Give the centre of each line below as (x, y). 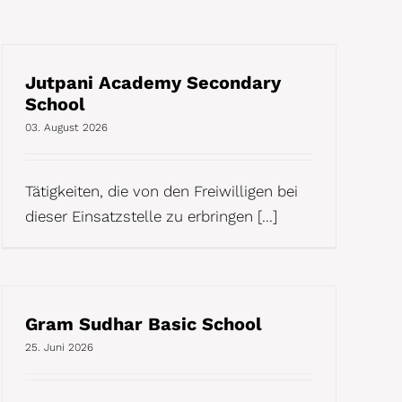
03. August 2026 (66, 127)
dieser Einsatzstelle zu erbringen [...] (151, 216)
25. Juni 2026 (59, 347)
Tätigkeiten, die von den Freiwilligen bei (162, 191)
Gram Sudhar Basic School (144, 323)
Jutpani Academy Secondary (153, 82)
